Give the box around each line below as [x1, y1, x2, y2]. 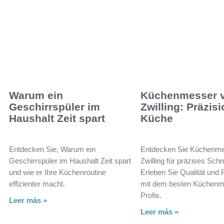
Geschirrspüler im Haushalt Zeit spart [9, 156, 131, 165]
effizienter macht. [9, 179, 65, 188]
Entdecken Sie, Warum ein [9, 144, 95, 153]
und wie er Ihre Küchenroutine [9, 167, 106, 176]
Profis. [140, 190, 162, 199]
